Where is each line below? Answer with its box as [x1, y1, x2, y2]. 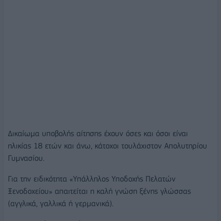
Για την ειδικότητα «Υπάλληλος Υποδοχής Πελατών [8, 174, 176, 184]
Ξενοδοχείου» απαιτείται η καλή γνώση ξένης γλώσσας [8, 186, 191, 196]
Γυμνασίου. [8, 153, 44, 163]
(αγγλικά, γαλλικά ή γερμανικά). [8, 198, 113, 208]
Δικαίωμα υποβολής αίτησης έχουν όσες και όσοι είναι [8, 129, 188, 139]
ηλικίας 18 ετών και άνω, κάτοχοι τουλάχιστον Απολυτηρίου [8, 141, 207, 151]
